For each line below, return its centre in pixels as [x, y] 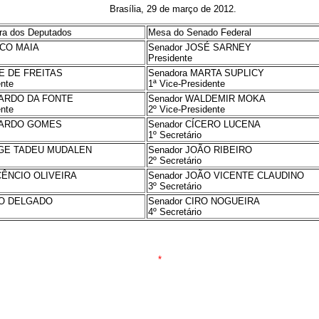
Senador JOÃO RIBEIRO [200, 150]
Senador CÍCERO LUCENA [204, 124]
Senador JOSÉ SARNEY [199, 47]
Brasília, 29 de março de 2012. [173, 9]
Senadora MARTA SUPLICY [206, 73]
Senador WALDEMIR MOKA [206, 99]
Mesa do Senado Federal [199, 32]
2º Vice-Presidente [186, 109]
